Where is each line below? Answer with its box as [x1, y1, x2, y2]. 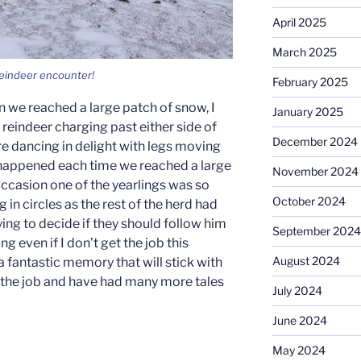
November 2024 [272, 164, 359, 179]
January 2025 [272, 105, 343, 119]
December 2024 [272, 135, 358, 149]
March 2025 [272, 45, 337, 60]
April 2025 [272, 15, 326, 30]
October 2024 [272, 194, 346, 209]
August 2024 [272, 254, 340, 268]
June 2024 [272, 313, 327, 328]
